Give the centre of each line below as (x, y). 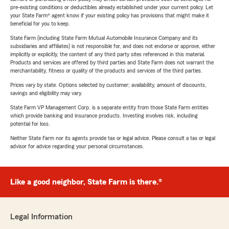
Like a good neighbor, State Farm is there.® (86, 182)
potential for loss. (30, 124)
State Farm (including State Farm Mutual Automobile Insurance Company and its (104, 38)
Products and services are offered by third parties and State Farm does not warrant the (112, 63)
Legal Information (41, 217)
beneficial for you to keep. (40, 24)
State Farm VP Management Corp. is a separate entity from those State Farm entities (109, 108)
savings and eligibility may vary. (46, 93)
